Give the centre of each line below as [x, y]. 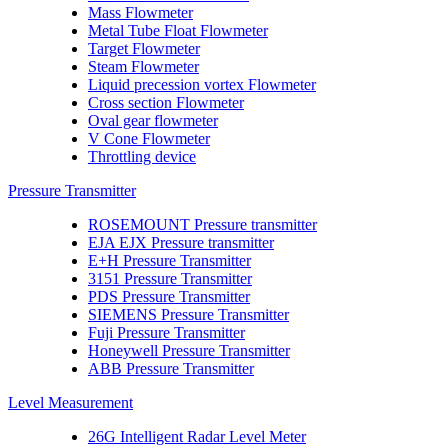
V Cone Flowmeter [149, 138]
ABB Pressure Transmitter [171, 368]
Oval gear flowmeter [153, 120]
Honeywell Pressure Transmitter [189, 350]
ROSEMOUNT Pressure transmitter [202, 224]
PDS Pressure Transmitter [169, 296]
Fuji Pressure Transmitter [166, 332]
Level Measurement [70, 402]
